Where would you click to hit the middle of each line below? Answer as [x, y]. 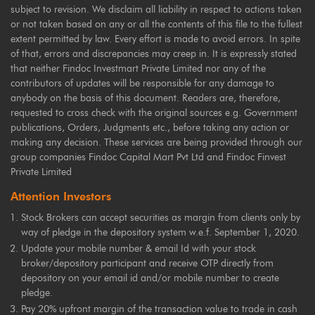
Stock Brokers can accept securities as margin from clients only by [161, 218]
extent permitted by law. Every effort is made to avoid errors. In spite [155, 39]
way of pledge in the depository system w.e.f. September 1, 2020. [160, 232]
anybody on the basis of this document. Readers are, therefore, [146, 98]
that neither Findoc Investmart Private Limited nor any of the [138, 69]
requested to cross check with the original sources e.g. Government [154, 113]
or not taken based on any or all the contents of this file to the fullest [156, 24]
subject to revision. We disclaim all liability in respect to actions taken [156, 9]
